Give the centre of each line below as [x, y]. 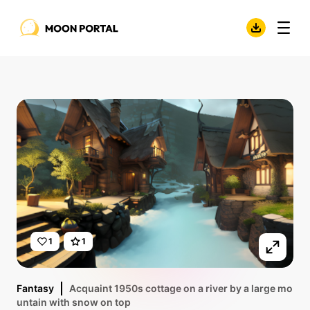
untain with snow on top [74, 302]
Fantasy [35, 288]
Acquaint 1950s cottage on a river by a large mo [181, 288]
